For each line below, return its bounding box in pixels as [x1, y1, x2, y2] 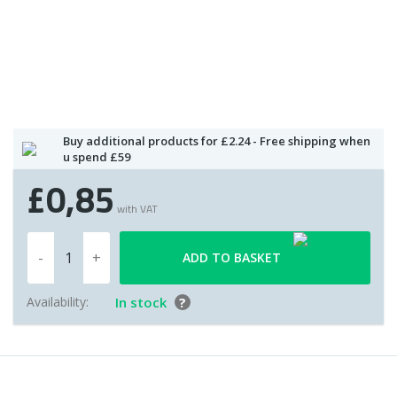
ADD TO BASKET [183, 249, 284, 267]
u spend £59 [63, 149, 130, 166]
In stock [115, 293, 170, 312]
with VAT [114, 200, 158, 218]
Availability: [27, 293, 89, 311]
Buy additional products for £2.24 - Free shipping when [63, 133, 370, 150]
